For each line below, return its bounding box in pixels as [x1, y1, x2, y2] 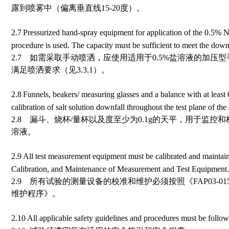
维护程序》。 [11, 189, 60, 198]
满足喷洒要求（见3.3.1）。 [11, 65, 109, 74]
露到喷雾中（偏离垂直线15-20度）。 [11, 4, 145, 12]
